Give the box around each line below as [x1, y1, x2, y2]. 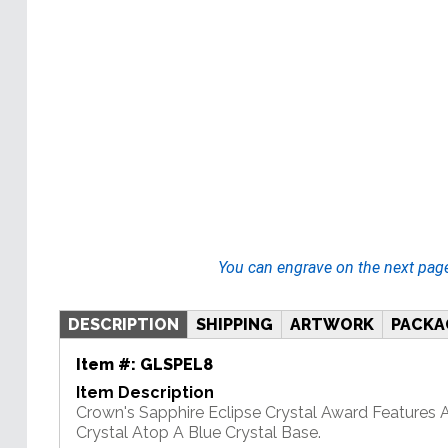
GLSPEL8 [140, 354, 213, 374]
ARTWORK [290, 314, 374, 334]
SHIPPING [196, 314, 273, 334]
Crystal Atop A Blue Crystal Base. [76, 422, 321, 442]
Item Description [76, 382, 214, 402]
